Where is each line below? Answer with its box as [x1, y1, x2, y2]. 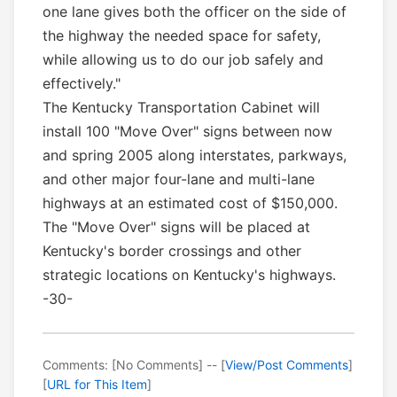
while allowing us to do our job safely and [43, 51, 323, 69]
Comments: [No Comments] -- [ [43, 357, 225, 373]
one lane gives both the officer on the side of [43, 3, 346, 21]
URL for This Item [47, 377, 147, 393]
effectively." [43, 74, 121, 93]
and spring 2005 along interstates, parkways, [43, 146, 346, 165]
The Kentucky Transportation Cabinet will [43, 98, 320, 117]
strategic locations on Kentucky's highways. [43, 266, 336, 284]
